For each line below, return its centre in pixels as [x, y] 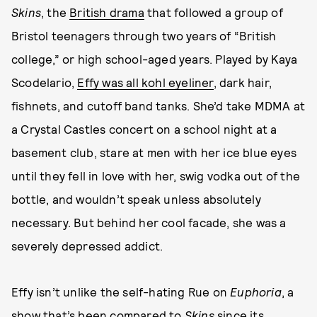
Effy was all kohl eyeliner [145, 82]
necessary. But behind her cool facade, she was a [149, 222]
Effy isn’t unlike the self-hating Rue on [121, 292]
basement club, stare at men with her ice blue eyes [154, 152]
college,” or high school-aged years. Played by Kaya [155, 59]
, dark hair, [243, 82]
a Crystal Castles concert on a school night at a [144, 129]
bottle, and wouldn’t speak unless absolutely [136, 199]
